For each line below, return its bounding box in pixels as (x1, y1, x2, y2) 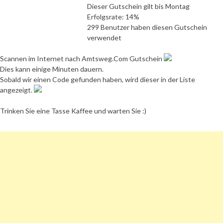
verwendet (87, 33, 121, 42)
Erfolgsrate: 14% (87, 12, 139, 21)
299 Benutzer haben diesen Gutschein (87, 22, 207, 31)
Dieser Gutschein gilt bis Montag (87, 1, 190, 10)
